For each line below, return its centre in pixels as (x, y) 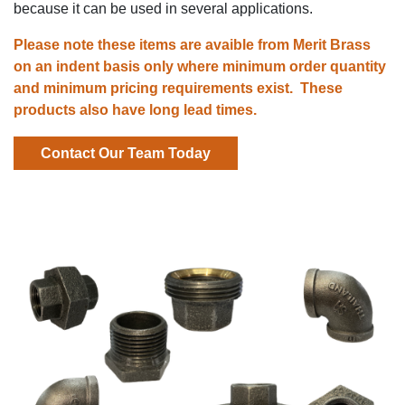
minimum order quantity (302, 66)
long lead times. (203, 109)
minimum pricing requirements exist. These (193, 88)
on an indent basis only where (116, 66)
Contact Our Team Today (126, 153)
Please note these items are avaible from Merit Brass (192, 44)
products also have (81, 109)
